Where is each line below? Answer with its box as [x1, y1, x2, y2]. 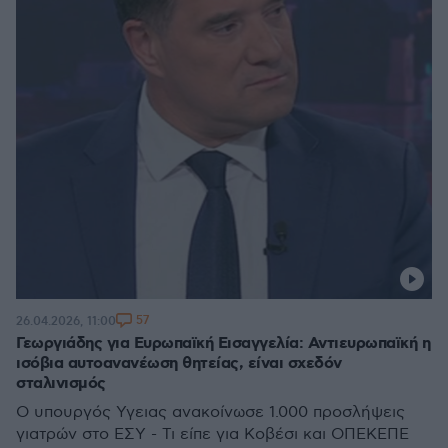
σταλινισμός [16, 373, 106, 394]
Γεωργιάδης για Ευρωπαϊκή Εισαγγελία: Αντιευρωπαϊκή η [16, 333, 430, 354]
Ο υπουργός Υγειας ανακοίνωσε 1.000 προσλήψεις [16, 403, 405, 422]
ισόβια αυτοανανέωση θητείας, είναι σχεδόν [16, 353, 342, 374]
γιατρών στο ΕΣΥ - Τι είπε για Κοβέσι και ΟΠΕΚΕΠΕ [16, 425, 409, 444]
